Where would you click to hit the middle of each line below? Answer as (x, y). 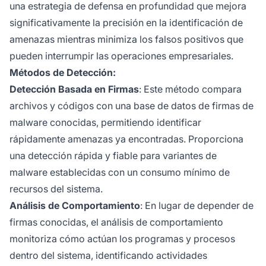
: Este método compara (190, 89)
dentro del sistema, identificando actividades (108, 256)
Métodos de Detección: (63, 73)
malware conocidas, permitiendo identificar (105, 123)
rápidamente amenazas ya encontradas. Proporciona (126, 139)
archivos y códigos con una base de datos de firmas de (132, 106)
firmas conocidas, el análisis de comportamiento (116, 222)
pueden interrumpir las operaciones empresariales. (121, 56)
